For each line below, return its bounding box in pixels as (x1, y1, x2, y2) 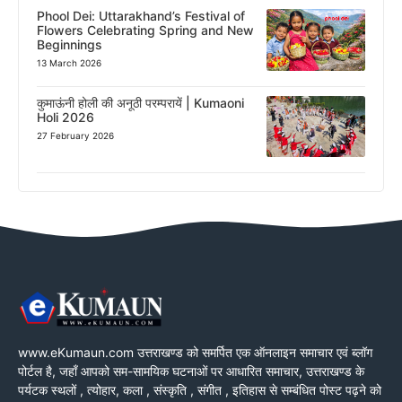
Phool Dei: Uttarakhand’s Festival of (37, 7, 245, 23)
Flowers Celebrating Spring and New (37, 22, 254, 38)
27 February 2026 (37, 129, 114, 141)
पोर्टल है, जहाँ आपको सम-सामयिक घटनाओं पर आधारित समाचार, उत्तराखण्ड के (18, 363, 364, 379)
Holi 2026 (37, 109, 94, 125)
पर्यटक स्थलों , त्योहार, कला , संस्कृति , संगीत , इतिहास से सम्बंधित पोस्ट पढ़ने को (18, 381, 381, 398)
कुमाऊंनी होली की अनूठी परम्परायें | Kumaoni (37, 94, 244, 110)
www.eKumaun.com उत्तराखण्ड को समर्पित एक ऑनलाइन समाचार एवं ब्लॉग (18, 344, 372, 360)
